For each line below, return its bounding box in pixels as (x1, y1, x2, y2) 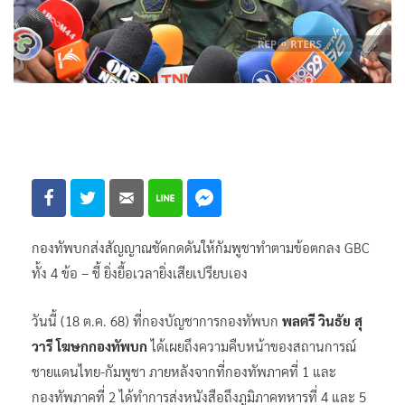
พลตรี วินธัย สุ (282, 311, 363, 329)
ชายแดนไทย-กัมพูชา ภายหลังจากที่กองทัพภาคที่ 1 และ (32, 362, 336, 380)
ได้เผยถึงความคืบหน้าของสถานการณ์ (147, 336, 356, 354)
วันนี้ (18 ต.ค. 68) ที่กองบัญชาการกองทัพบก (32, 311, 282, 329)
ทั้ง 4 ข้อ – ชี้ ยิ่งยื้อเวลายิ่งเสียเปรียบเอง (32, 263, 248, 281)
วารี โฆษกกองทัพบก (32, 336, 147, 354)
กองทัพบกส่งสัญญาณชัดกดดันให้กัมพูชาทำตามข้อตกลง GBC (32, 238, 370, 256)
